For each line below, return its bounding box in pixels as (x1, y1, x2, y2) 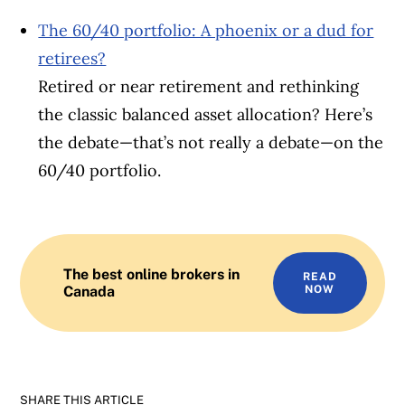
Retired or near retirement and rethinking (38, 75, 360, 97)
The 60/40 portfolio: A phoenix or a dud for (38, 19, 374, 41)
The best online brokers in (63, 265, 240, 283)
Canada (63, 282, 116, 300)
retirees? (38, 47, 107, 69)
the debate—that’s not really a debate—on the (38, 131, 384, 153)
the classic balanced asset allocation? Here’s (38, 103, 373, 125)
